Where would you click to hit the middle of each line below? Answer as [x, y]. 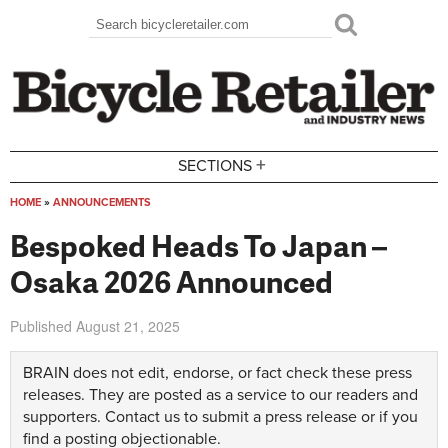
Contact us [142, 417]
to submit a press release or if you [299, 417]
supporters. [64, 417]
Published [43, 325]
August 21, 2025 [128, 325]
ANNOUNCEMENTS [102, 202]
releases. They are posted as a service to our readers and [220, 395]
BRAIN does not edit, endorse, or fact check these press [217, 373]
